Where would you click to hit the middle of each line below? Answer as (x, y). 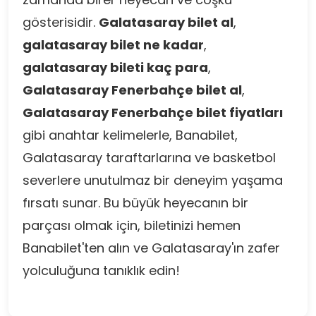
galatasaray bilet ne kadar (113, 45)
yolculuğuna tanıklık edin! (101, 271)
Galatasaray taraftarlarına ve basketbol (149, 158)
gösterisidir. (61, 22)
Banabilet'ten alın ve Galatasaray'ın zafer (151, 248)
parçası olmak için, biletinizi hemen (132, 225)
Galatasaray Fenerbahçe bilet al (132, 90)
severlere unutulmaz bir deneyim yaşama (153, 180)
